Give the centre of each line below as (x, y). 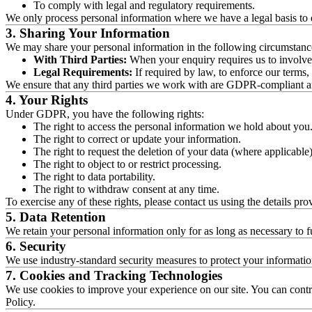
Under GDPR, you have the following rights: (105, 114)
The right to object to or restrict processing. (127, 164)
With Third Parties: (80, 59)
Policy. (21, 302)
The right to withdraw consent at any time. (126, 189)
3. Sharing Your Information (88, 33)
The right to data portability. (94, 176)
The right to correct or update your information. (137, 139)
